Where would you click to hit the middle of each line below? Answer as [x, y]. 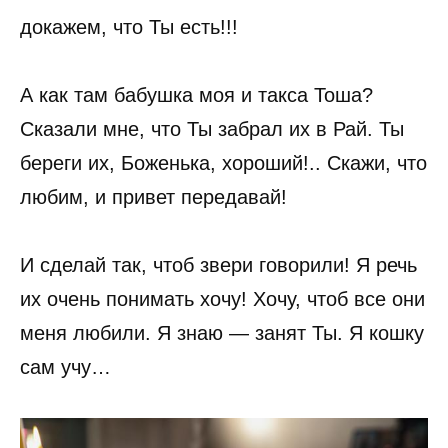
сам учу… [65, 367]
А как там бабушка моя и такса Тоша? [196, 95]
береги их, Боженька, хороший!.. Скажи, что [223, 163]
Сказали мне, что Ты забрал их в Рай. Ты [212, 129]
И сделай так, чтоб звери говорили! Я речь [218, 265]
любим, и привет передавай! [153, 197]
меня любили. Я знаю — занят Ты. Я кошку [222, 333]
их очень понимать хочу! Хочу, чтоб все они [222, 299]
